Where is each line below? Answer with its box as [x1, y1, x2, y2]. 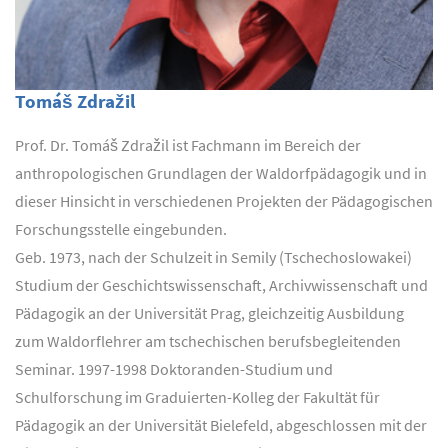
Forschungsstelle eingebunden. [15, 218, 227, 239]
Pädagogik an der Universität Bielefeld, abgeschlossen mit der [15, 414, 427, 435]
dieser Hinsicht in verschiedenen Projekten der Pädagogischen [15, 190, 433, 211]
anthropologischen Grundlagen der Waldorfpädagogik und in [15, 162, 427, 183]
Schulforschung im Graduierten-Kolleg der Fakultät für [15, 386, 380, 407]
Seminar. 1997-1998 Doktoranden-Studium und [15, 358, 333, 379]
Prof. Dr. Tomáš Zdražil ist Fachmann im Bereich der [15, 134, 361, 155]
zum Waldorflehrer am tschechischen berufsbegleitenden [15, 330, 401, 351]
